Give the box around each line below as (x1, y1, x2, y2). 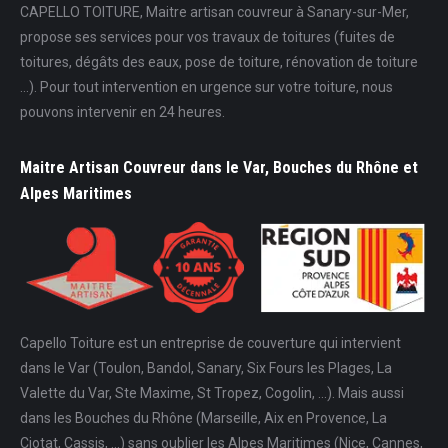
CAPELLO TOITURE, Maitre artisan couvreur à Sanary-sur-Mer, (20, 4, 409, 21)
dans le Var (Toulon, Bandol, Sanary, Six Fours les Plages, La (20, 359, 392, 376)
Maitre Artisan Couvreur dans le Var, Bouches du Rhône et (20, 158, 418, 178)
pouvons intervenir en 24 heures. (20, 104, 225, 121)
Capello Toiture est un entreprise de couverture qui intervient (20, 334, 401, 351)
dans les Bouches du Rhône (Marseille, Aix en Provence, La (20, 409, 387, 426)
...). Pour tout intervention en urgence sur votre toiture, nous (20, 79, 393, 96)
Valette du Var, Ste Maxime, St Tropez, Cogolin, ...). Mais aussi (20, 384, 404, 401)
